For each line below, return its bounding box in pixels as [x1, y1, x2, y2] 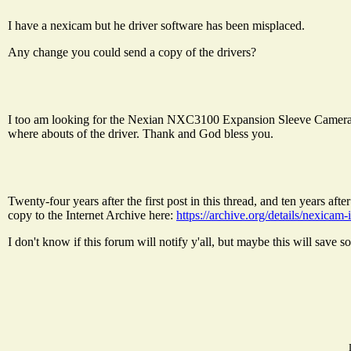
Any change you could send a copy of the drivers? [8, 45, 256, 59]
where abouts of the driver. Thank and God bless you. [8, 126, 273, 140]
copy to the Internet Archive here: [8, 208, 176, 222]
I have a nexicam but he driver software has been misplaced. [8, 18, 305, 32]
